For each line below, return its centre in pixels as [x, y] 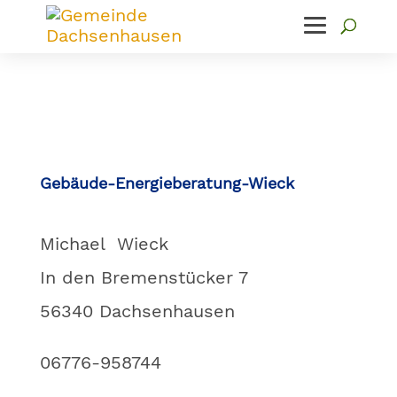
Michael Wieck [104, 244]
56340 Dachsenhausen [137, 311]
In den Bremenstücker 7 [144, 277]
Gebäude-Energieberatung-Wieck [167, 183]
